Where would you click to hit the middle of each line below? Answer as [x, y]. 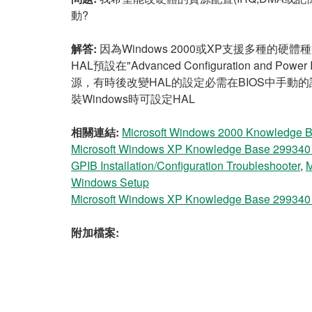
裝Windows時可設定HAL [133, 99]
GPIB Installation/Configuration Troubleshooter [186, 165]
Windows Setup [110, 182]
